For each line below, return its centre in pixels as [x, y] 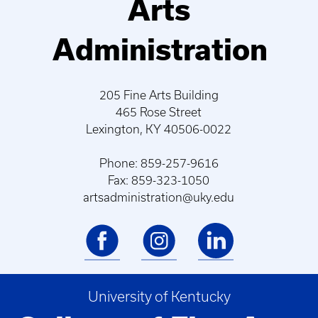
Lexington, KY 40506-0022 [159, 129]
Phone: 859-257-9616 [159, 163]
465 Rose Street [159, 112]
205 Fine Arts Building [159, 95]
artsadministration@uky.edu [159, 197]
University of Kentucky [159, 296]
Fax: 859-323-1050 [159, 180]
